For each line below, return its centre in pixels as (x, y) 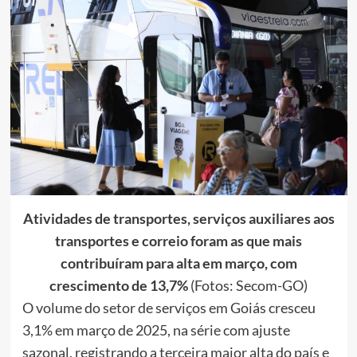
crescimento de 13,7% (119, 286)
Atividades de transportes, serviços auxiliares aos (178, 219)
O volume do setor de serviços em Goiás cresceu (169, 308)
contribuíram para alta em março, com (178, 263)
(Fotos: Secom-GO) (248, 286)
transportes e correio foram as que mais (178, 241)
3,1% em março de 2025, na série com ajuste (156, 330)
